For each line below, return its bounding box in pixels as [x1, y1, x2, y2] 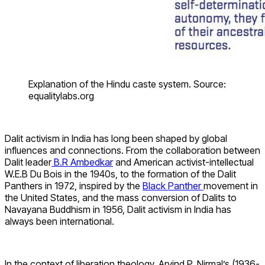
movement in [203, 180, 258, 192]
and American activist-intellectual [113, 156, 254, 169]
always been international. [5, 215, 114, 228]
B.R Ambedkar [51, 156, 113, 169]
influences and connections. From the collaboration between [5, 144, 260, 157]
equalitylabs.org [28, 90, 94, 102]
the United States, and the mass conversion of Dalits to [5, 192, 237, 204]
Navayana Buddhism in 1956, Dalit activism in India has [5, 203, 231, 216]
